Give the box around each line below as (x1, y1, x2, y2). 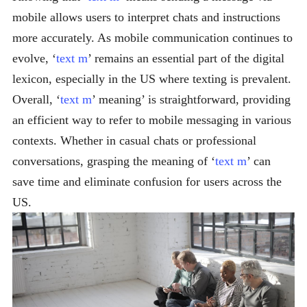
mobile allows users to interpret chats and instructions (12, 10, 280, 24)
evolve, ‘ (12, 51, 56, 65)
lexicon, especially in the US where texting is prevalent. (12, 72, 291, 86)
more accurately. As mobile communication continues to (12, 31, 293, 45)
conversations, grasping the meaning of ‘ (12, 154, 215, 168)
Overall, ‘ (12, 93, 60, 106)
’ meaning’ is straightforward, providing (92, 93, 291, 106)
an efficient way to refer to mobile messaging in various (12, 113, 291, 127)
